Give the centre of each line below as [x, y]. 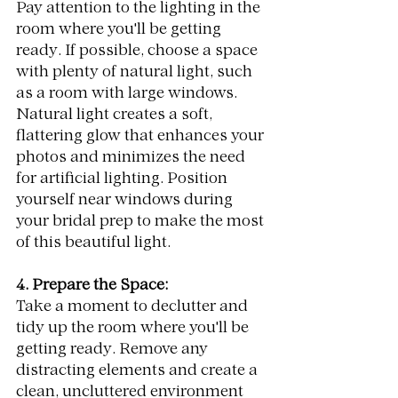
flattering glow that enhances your [142, 136]
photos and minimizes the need [132, 158]
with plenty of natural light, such [136, 72]
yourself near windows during [126, 200]
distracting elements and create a [139, 371]
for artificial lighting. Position [123, 179]
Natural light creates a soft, [116, 115]
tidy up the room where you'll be [134, 328]
